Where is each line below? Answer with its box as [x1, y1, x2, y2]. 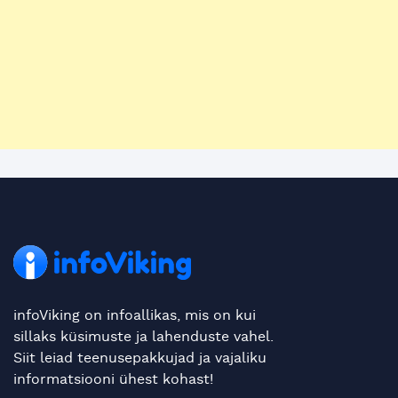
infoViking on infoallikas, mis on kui [13, 308, 256, 323]
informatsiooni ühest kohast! [13, 372, 213, 387]
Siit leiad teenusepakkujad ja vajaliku [13, 351, 267, 366]
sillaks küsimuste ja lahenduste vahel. [13, 330, 274, 345]
